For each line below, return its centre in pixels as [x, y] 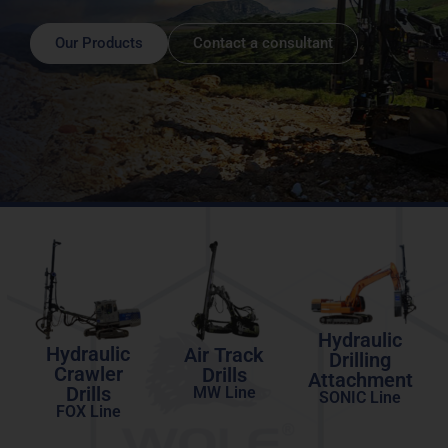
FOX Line [88, 411]
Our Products [99, 42]
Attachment [360, 379]
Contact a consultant [263, 42]
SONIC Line [360, 397]
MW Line [224, 392]
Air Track [224, 355]
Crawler [88, 374]
